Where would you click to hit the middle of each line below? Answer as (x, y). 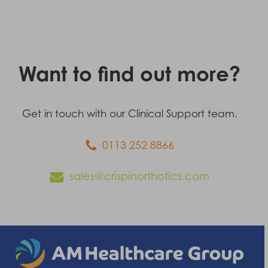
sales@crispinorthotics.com (139, 176)
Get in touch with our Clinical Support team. (130, 114)
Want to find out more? (130, 74)
